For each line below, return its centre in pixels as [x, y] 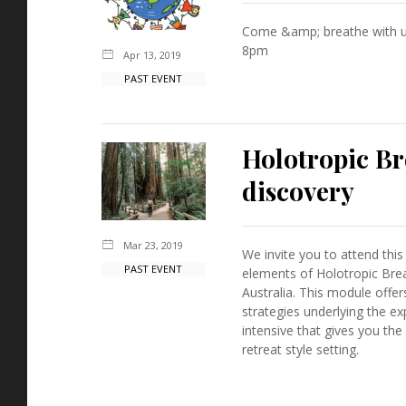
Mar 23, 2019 [153, 245]
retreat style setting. [300, 349]
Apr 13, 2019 [152, 54]
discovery [298, 190]
